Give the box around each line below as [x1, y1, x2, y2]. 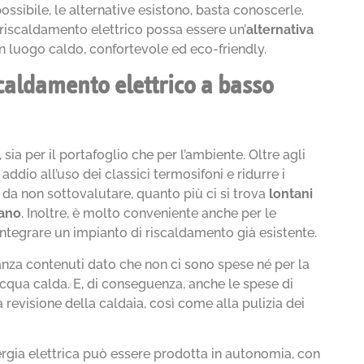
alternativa [246, 21, 314, 37]
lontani [269, 186, 314, 202]
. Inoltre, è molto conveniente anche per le [21, 206, 277, 222]
